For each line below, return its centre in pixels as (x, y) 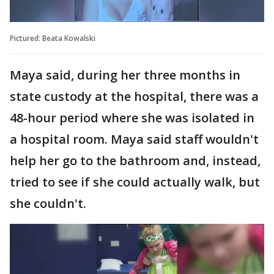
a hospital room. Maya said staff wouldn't (134, 139)
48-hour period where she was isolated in (132, 117)
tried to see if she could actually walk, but (135, 182)
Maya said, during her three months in (125, 75)
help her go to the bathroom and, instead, (135, 160)
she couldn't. (48, 203)
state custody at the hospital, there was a (134, 96)
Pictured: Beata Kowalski (53, 38)
